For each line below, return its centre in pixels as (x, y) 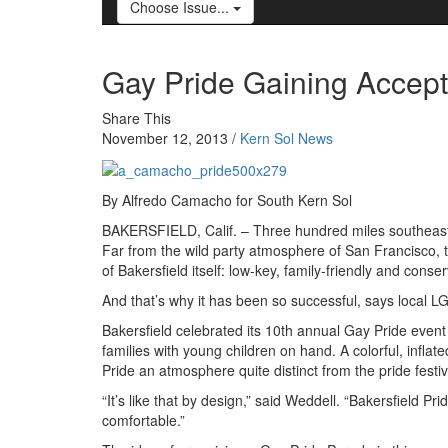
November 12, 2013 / (171, 138)
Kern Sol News (286, 138)
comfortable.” (143, 420)
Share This (136, 118)
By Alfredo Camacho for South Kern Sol (227, 200)
